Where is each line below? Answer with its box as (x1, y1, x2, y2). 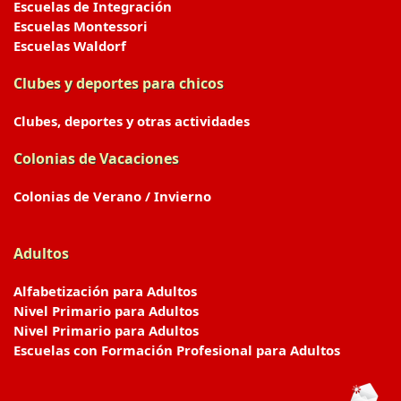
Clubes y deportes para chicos (13, 73, 224, 93)
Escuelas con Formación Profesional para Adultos (13, 341, 340, 359)
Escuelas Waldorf (13, 37, 126, 55)
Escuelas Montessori (13, 17, 148, 35)
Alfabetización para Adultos (13, 282, 197, 300)
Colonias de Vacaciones (13, 149, 179, 168)
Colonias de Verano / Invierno (13, 187, 211, 205)
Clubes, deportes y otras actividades (13, 112, 250, 130)
